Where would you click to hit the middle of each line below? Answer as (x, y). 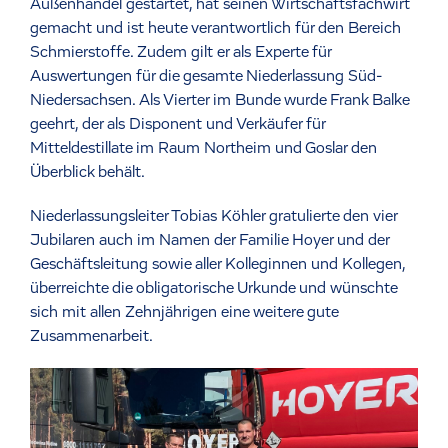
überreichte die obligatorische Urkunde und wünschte (213, 288)
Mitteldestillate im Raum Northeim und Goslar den (203, 148)
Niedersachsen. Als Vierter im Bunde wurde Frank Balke (219, 100)
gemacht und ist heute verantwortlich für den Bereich (215, 28)
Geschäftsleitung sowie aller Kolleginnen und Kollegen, (217, 264)
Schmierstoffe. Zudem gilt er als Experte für (180, 52)
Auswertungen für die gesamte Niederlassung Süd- (206, 76)
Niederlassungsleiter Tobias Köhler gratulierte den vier (213, 216)
